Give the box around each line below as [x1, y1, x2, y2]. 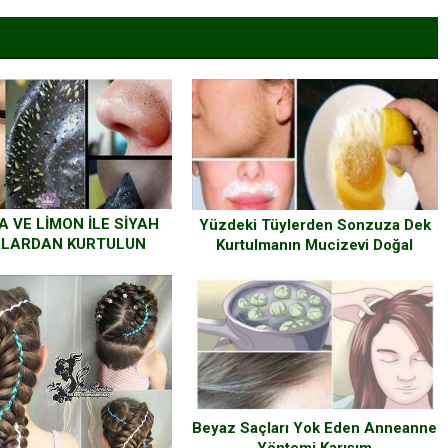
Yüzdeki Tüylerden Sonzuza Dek [198, 216, 431, 235]
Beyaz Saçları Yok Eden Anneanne [192, 419, 438, 438]
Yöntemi [285, 256, 345, 275]
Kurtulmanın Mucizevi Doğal [216, 236, 414, 255]
